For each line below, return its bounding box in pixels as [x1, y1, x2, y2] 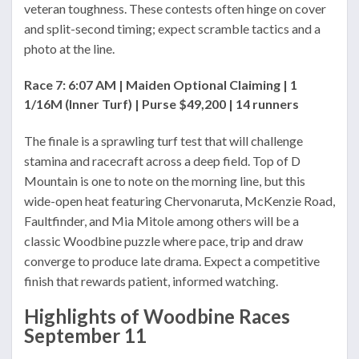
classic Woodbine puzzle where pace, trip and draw [24, 233, 303, 249]
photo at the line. [24, 40, 115, 56]
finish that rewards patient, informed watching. [24, 273, 278, 289]
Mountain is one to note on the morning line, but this [24, 173, 305, 189]
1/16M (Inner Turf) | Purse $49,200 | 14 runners [24, 95, 299, 111]
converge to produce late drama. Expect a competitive [24, 253, 320, 269]
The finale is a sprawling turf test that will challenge [24, 133, 303, 149]
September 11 [24, 323, 147, 347]
